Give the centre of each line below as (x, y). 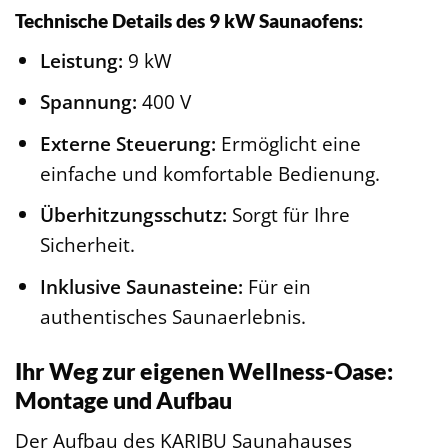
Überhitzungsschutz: (133, 215)
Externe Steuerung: (127, 143)
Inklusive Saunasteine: (141, 286)
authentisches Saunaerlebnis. (172, 316)
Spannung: (88, 102)
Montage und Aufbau (123, 399)
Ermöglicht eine (288, 143)
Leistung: (81, 60)
